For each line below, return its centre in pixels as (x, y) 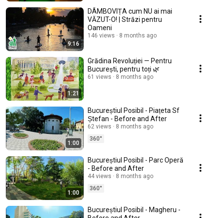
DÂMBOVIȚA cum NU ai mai (130, 11)
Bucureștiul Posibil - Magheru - (134, 210)
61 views (100, 77)
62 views (100, 127)
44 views (100, 176)
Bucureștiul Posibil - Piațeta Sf (134, 110)
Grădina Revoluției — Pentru (130, 61)
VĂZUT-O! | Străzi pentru (125, 19)
